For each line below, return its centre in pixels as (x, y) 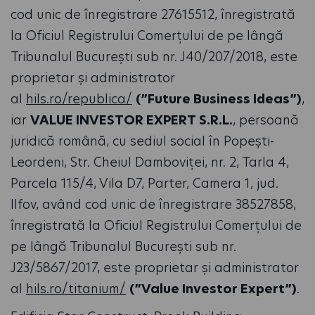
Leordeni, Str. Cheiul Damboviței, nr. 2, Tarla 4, (150, 162)
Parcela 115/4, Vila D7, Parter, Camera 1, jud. (144, 183)
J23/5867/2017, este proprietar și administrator (155, 268)
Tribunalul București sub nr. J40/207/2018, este (154, 57)
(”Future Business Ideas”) (219, 99)
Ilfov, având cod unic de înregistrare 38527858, (153, 204)
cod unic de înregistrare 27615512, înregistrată (153, 14)
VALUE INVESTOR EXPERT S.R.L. (131, 120)
